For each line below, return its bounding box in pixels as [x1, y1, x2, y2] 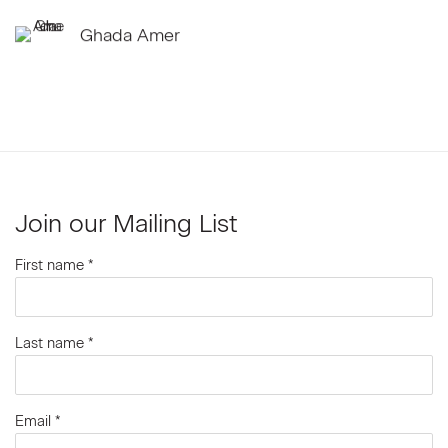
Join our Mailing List [15, 209, 238, 238]
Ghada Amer [80, 23, 180, 45]
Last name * [15, 334, 94, 352]
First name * [15, 256, 94, 274]
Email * [15, 412, 61, 430]
